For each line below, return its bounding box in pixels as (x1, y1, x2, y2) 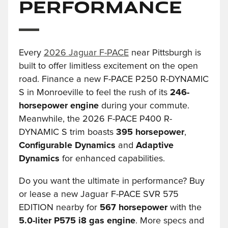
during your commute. (98, 101, 189, 110)
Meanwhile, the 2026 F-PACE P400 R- (18, 114, 172, 124)
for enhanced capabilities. (59, 154, 165, 163)
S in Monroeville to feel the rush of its (18, 88, 170, 97)
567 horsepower (99, 203, 167, 212)
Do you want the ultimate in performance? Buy (18, 176, 205, 186)
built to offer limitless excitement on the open (18, 61, 198, 71)
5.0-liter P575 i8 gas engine (18, 216, 135, 225)
